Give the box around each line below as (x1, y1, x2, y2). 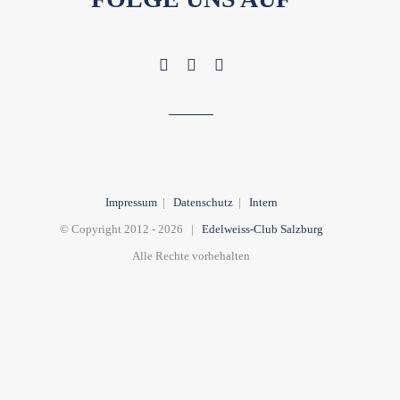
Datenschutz (172, 195, 233, 209)
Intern (248, 195, 278, 209)
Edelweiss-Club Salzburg (201, 221, 323, 236)
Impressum (104, 195, 157, 209)
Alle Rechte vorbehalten (132, 248, 250, 262)
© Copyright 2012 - (59, 221, 158, 236)
